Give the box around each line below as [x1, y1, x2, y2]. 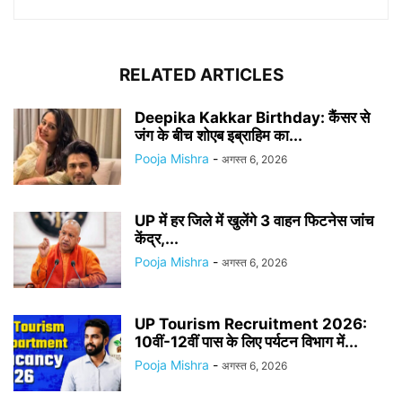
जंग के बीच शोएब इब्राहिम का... [135, 127, 302, 145]
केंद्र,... [135, 230, 179, 249]
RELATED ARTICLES [118, 65, 284, 86]
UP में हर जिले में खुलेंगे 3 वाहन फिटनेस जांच [135, 212, 374, 231]
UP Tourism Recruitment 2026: [135, 315, 367, 334]
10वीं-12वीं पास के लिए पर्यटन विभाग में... [135, 333, 358, 352]
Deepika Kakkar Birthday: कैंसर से [135, 109, 370, 127]
